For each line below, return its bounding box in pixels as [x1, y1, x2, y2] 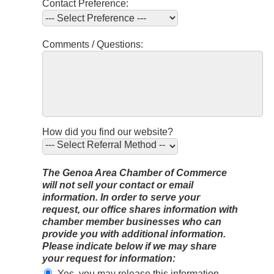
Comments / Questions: [42, 39, 143, 50]
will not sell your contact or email [42, 180, 193, 191]
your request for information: [42, 253, 176, 264]
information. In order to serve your [42, 192, 200, 203]
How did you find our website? [42, 127, 173, 138]
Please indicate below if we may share [42, 241, 217, 252]
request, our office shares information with [42, 204, 238, 215]
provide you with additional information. [42, 229, 226, 240]
